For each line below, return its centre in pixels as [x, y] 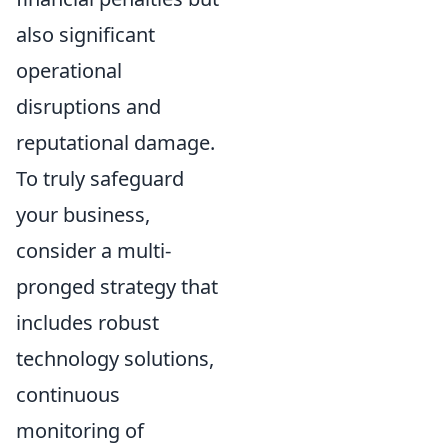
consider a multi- [93, 251]
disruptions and [88, 107]
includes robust [87, 323]
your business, [83, 215]
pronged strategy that [117, 287]
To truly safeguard [100, 179]
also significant [85, 35]
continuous [68, 395]
